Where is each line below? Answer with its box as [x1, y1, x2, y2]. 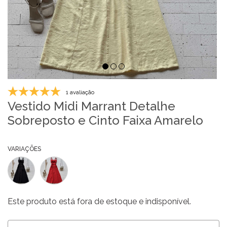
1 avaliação [66, 89, 94, 96]
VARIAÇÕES [8, 145, 41, 153]
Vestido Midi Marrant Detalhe [8, 99, 175, 114]
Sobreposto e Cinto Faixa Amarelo [8, 113, 203, 128]
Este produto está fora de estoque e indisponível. [8, 196, 191, 206]
